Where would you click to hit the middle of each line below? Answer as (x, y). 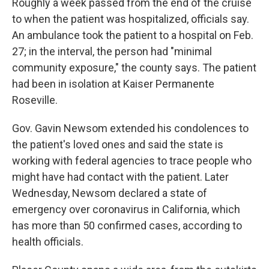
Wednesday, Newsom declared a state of (110, 193)
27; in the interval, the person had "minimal (112, 51)
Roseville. (35, 100)
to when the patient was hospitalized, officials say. (131, 19)
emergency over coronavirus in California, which (126, 209)
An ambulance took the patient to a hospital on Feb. (133, 35)
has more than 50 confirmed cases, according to (127, 225)
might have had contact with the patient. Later (120, 177)
